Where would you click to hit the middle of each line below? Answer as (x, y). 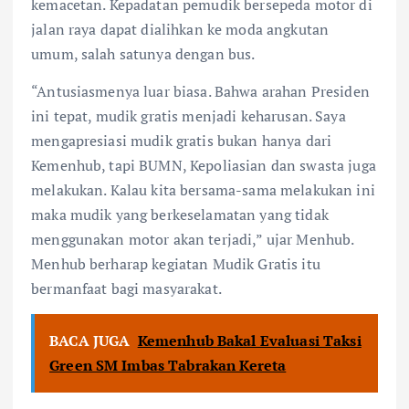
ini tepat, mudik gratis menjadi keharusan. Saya (189, 115)
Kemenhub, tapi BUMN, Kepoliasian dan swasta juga (204, 165)
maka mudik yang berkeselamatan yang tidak (180, 214)
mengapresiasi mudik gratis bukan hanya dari (182, 140)
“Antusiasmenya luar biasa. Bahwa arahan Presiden (200, 91)
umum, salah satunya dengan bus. (143, 53)
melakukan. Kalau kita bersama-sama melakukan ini (203, 189)
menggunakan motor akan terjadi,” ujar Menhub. (193, 239)
